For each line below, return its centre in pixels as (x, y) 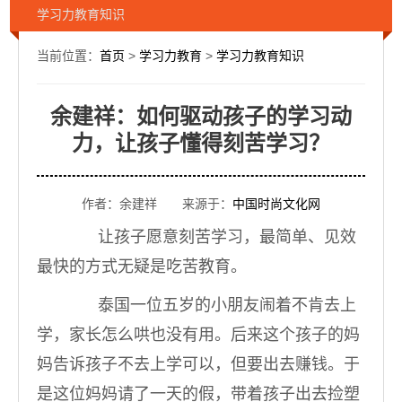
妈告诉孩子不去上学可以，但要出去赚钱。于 (198, 364)
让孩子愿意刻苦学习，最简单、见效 (211, 237)
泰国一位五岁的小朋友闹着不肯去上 (211, 305)
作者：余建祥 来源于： (157, 204)
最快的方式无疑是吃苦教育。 (142, 267)
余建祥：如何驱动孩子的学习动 (201, 117)
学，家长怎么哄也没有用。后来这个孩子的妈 (198, 335)
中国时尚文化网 (276, 204)
